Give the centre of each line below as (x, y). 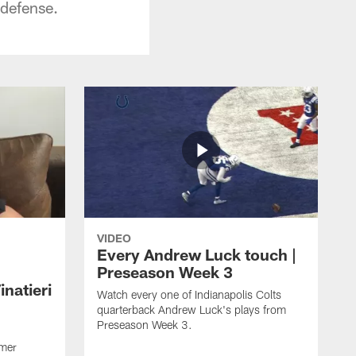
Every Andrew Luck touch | (197, 254)
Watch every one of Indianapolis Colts (189, 294)
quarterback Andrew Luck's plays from (192, 309)
